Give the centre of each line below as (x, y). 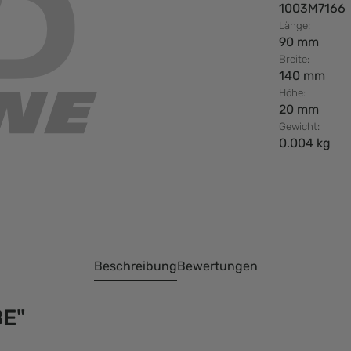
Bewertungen (217, 266)
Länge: (295, 25)
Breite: (294, 59)
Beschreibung (135, 266)
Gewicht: (299, 127)
